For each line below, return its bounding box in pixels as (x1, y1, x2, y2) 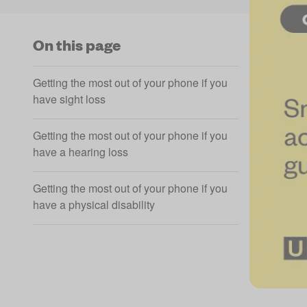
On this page (33, 35, 121, 55)
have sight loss (33, 91, 106, 107)
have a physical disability (33, 197, 155, 212)
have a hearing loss (33, 144, 128, 160)
